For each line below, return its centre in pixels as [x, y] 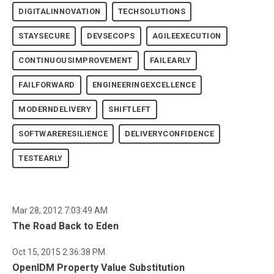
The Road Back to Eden [65, 226]
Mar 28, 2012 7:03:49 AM [60, 211]
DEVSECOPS [111, 36]
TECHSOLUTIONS [151, 12]
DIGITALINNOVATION [60, 12]
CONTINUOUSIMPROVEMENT [76, 61]
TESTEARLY [41, 158]
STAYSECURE [44, 36]
